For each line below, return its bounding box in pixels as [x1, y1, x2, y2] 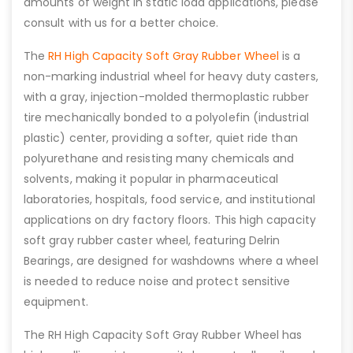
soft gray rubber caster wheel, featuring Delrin [24, 232, 281, 248]
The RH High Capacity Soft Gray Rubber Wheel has [24, 326, 303, 343]
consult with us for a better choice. [24, 14, 219, 31]
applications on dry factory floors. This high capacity [24, 211, 316, 228]
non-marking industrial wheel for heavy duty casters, [24, 68, 318, 84]
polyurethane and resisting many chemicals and [24, 150, 295, 166]
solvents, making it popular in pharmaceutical [24, 170, 279, 187]
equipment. [24, 293, 88, 310]
